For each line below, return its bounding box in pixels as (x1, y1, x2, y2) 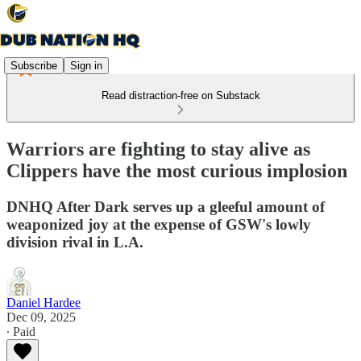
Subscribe (10, 59, 57, 72)
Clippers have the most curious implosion (6, 160, 347, 181)
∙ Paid (6, 324, 35, 338)
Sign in (70, 59, 102, 72)
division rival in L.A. (6, 233, 143, 251)
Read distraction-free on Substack (101, 89, 260, 102)
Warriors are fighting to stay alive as (6, 138, 310, 160)
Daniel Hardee (6, 295, 81, 309)
